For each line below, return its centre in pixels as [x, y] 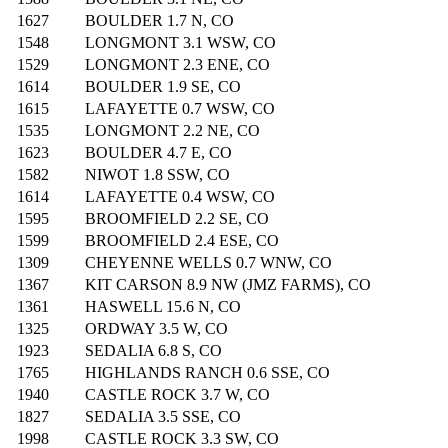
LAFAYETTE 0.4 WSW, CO [180, 197]
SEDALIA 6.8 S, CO [153, 351]
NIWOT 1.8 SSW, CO [157, 175]
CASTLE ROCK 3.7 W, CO [177, 395]
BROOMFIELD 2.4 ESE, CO [182, 241]
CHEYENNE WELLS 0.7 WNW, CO [208, 263]
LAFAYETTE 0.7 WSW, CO [180, 109]
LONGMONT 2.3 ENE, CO [177, 65]
